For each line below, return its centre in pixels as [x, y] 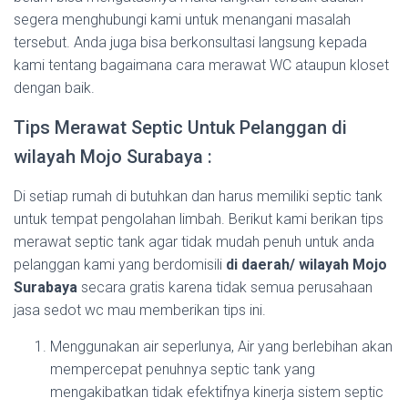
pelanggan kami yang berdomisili [120, 265]
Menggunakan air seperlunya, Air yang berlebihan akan [221, 347]
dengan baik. [54, 88]
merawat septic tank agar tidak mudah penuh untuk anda [194, 242]
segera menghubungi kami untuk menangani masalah [182, 20]
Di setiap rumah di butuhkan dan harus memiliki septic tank [198, 196]
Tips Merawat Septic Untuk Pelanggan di [180, 127]
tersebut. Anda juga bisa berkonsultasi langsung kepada [190, 42]
